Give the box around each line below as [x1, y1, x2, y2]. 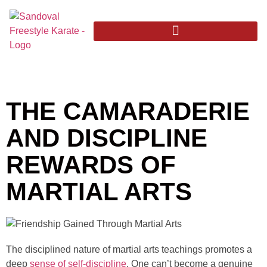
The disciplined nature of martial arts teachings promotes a [6, 244, 252, 255]
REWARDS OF [6, 151, 176, 179]
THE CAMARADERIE [6, 97, 250, 125]
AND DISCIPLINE [6, 124, 207, 152]
